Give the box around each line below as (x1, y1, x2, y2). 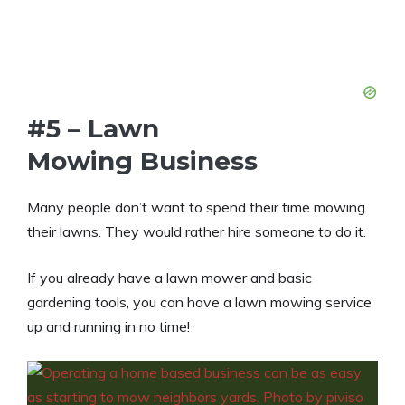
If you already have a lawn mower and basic (27, 268, 312, 287)
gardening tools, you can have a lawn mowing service (27, 293, 372, 312)
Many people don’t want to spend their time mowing (27, 198, 365, 217)
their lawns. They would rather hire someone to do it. (27, 222, 366, 241)
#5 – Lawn (27, 113, 159, 145)
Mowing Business (27, 146, 258, 177)
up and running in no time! (27, 317, 190, 336)
